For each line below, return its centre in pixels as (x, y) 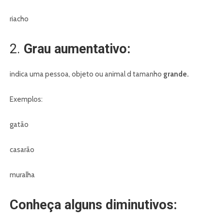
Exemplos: (26, 100)
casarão (22, 150)
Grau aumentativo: (79, 49)
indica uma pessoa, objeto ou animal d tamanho (86, 74)
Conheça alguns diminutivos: (93, 205)
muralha (22, 175)
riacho (19, 19)
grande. (176, 74)
